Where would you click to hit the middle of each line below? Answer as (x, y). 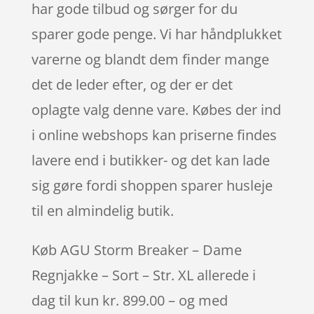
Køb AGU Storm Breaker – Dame (136, 250)
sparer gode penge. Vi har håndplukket (156, 34)
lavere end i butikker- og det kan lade (150, 160)
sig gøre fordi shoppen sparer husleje (152, 185)
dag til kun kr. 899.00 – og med (129, 300)
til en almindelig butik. (102, 210)
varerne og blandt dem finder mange (150, 59)
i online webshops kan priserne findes (154, 135)
